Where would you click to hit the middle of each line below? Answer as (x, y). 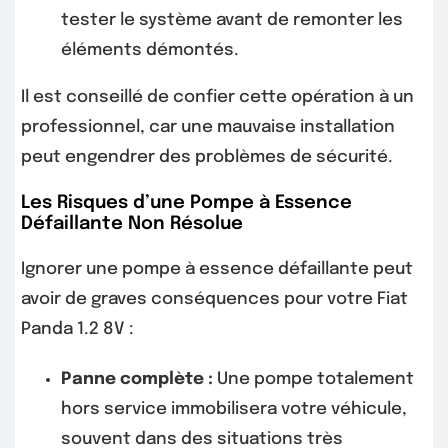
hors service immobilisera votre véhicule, (234, 410)
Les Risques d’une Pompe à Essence (186, 203)
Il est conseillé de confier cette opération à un (217, 98)
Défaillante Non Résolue (132, 224)
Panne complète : (137, 380)
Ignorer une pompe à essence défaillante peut (217, 270)
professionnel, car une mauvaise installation (208, 128)
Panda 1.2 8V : (77, 330)
